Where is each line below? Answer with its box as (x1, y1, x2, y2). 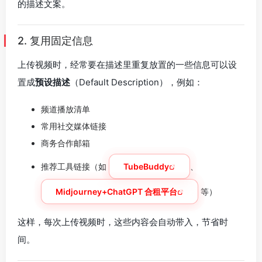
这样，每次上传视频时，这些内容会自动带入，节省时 (18, 216, 228, 227)
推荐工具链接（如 (41, 161, 109, 171)
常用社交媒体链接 (41, 121, 106, 131)
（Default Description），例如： (70, 77, 203, 88)
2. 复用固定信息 (18, 35, 93, 47)
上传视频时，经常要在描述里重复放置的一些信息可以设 (18, 59, 237, 70)
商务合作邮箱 (41, 138, 90, 148)
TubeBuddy (123, 161, 169, 171)
